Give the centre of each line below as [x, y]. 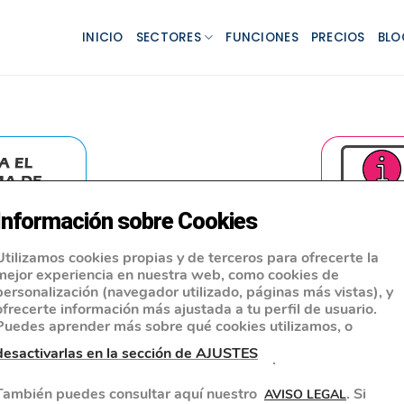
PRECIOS [338, 37]
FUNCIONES [262, 37]
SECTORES [168, 37]
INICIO [103, 37]
